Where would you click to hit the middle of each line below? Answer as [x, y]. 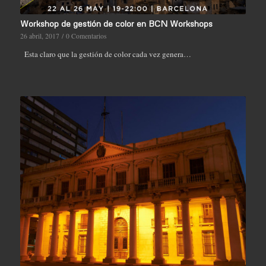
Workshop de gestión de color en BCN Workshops [116, 24]
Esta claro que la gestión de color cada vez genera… [105, 54]
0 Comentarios [86, 36]
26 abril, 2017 [39, 36]
